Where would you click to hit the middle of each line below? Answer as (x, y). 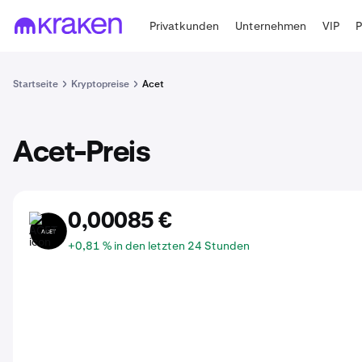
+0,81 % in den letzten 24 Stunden (159, 246)
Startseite (36, 84)
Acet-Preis (82, 154)
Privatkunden (185, 25)
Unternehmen (271, 25)
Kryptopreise (100, 84)
